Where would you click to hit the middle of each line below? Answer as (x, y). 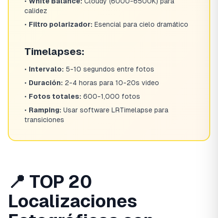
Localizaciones (73, 201)
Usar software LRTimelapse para (115, 110)
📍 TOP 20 (50, 182)
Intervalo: (46, 69)
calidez (36, 11)
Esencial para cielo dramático (140, 24)
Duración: (46, 83)
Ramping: (45, 110)
